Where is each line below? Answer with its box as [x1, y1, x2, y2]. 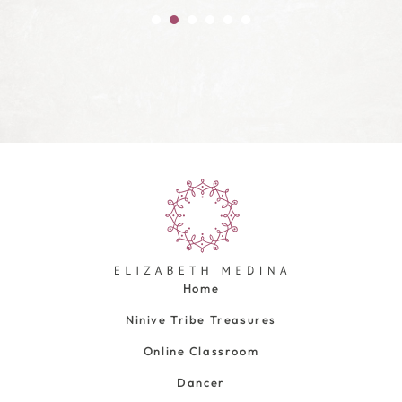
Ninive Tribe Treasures [126, 311, 276, 327]
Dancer [177, 374, 225, 389]
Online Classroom [143, 343, 259, 358]
